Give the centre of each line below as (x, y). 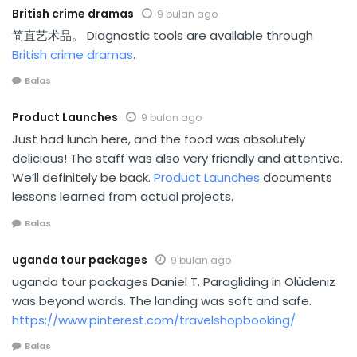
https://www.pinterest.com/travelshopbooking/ (154, 320)
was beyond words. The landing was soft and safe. (162, 300)
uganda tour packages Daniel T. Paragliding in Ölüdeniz (174, 281)
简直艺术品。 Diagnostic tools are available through (163, 35)
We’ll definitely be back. (83, 178)
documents (296, 178)
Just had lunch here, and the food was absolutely (159, 139)
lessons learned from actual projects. (123, 197)
